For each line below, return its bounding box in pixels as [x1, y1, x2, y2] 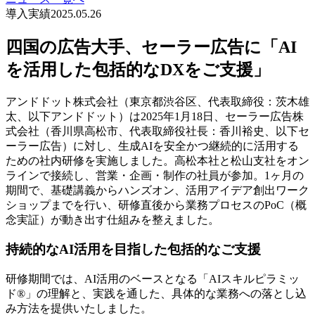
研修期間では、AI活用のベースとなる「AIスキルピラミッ [6, 272, 300, 285]
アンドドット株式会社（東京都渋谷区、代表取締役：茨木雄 [6, 95, 309, 108]
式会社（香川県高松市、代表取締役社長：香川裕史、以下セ [6, 124, 309, 137]
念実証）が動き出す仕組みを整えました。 [6, 213, 219, 226]
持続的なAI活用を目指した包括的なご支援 [6, 242, 261, 257]
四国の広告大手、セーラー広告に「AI [6, 37, 297, 56]
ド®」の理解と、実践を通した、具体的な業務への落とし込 [6, 287, 307, 300]
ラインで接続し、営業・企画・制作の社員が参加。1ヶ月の [6, 169, 304, 181]
